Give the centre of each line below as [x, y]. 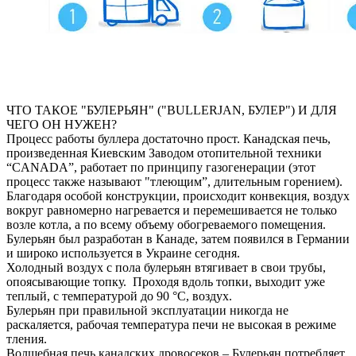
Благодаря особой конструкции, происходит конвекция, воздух [178, 195]
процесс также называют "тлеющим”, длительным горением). [174, 181]
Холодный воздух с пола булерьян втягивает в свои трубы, [166, 267]
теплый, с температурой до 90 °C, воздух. [119, 296]
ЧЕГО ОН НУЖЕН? [62, 124]
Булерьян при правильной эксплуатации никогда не [147, 310]
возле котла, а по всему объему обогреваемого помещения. [166, 224]
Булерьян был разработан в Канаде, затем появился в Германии [178, 238]
